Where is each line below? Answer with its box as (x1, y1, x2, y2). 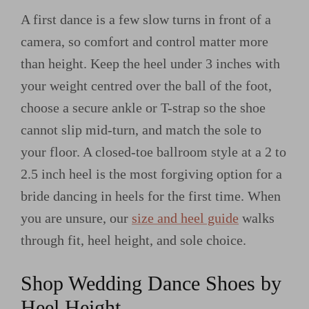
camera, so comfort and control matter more (21, 34, 268, 50)
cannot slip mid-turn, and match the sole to (21, 122, 261, 138)
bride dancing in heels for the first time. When (21, 188, 281, 204)
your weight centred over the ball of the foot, (21, 78, 272, 94)
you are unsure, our (21, 210, 132, 226)
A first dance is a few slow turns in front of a (21, 12, 271, 28)
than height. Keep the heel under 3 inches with (21, 56, 280, 72)
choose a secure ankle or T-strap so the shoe (21, 100, 266, 116)
